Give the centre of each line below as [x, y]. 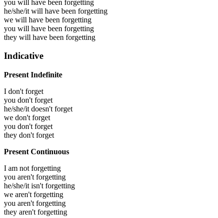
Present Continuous [36, 152]
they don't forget [29, 135]
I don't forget [24, 91]
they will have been [35, 37]
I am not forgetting [32, 168]
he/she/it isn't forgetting [39, 186]
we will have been [33, 19]
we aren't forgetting [34, 195]
